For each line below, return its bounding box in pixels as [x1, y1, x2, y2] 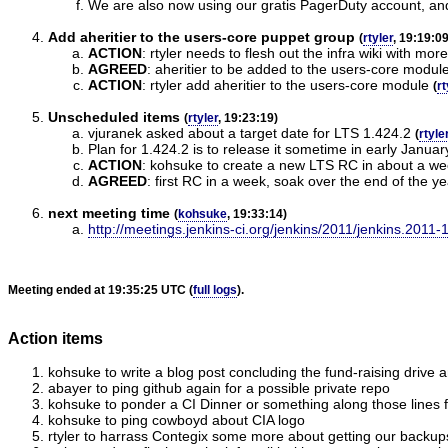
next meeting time [48, 204, 170, 221]
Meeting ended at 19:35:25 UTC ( [8, 282, 193, 297]
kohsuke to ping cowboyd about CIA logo [48, 412, 305, 429]
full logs [193, 282, 237, 297]
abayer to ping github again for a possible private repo [48, 380, 390, 397]
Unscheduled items [48, 108, 180, 125]
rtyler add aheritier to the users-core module [150, 76, 429, 93]
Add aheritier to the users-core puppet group [48, 28, 355, 45]
